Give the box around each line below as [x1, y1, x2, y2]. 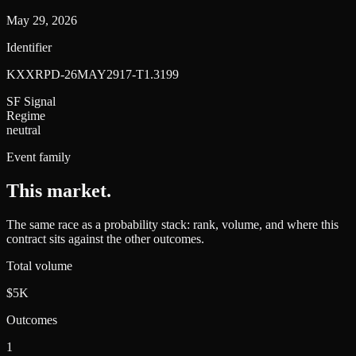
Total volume [6, 258, 72, 273]
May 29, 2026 [6, 13, 77, 27]
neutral [6, 122, 41, 137]
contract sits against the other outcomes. [6, 231, 204, 246]
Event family [6, 149, 71, 164]
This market [6, 180, 106, 201]
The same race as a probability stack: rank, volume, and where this [6, 217, 339, 231]
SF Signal [6, 94, 56, 108]
